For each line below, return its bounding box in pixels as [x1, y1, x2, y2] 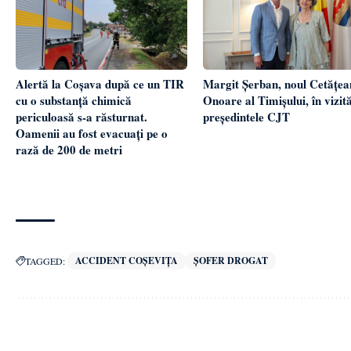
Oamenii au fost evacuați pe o [16, 124, 168, 142]
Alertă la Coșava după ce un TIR [16, 74, 184, 92]
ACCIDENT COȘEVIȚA [75, 253, 178, 267]
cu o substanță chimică [16, 91, 132, 109]
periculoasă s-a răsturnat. [16, 107, 147, 125]
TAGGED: [25, 254, 65, 267]
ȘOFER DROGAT [194, 253, 268, 267]
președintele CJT [202, 107, 290, 125]
